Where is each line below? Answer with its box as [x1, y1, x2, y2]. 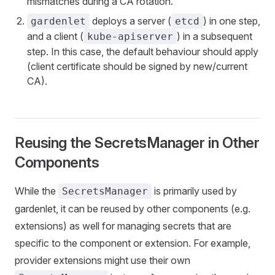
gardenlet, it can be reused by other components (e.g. [15, 203, 250, 215]
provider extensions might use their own [15, 254, 190, 266]
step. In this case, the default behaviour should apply [27, 45, 258, 58]
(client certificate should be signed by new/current [27, 60, 247, 72]
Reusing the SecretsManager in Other [15, 134, 260, 152]
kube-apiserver [87, 31, 173, 42]
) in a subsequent [177, 30, 252, 42]
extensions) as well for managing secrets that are [15, 220, 231, 232]
